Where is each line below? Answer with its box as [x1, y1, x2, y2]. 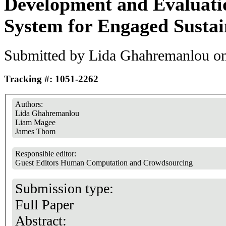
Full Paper [15, 196, 74, 212]
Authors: [15, 99, 45, 108]
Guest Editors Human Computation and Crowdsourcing [15, 158, 193, 167]
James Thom [15, 127, 55, 136]
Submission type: [15, 180, 117, 196]
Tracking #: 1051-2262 [4, 73, 98, 84]
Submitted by [4, 47, 89, 64]
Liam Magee [15, 118, 55, 127]
